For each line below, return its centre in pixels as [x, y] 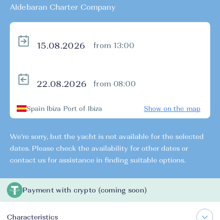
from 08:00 [114, 84]
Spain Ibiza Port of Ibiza [65, 109]
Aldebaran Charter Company [63, 7]
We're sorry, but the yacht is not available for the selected [107, 137]
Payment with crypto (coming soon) [85, 190]
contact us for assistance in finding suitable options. [98, 160]
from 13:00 [114, 45]
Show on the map [172, 109]
